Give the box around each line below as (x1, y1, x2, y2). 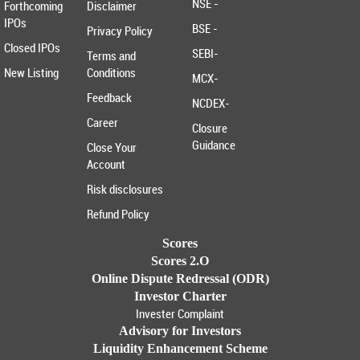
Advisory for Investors (119, 324, 241, 338)
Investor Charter (133, 289, 227, 304)
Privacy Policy (86, 22, 153, 39)
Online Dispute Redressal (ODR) (91, 272, 269, 286)
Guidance (191, 137, 235, 153)
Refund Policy (86, 206, 149, 223)
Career (86, 114, 118, 131)
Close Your (86, 139, 137, 156)
